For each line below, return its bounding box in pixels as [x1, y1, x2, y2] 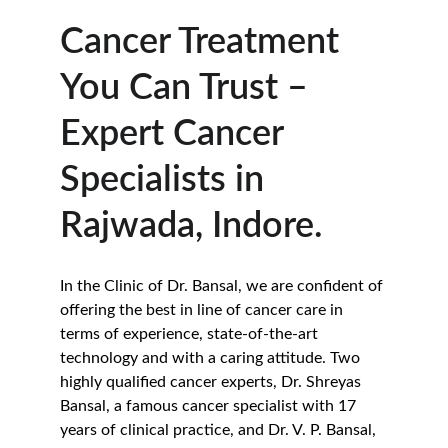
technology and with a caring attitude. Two [60, 350, 364, 366]
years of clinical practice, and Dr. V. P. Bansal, [60, 422, 380, 438]
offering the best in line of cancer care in [60, 302, 347, 318]
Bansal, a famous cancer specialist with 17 [60, 398, 360, 414]
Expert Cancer [60, 116, 292, 152]
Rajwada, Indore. [60, 208, 323, 244]
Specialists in [60, 162, 273, 198]
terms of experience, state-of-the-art [60, 326, 322, 342]
